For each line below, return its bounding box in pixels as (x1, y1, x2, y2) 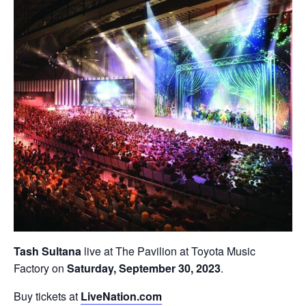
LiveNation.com (81, 288, 162, 304)
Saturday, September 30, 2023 (67, 260, 221, 276)
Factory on (14, 260, 67, 276)
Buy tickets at (14, 288, 81, 304)
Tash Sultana (14, 243, 81, 259)
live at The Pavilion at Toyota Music (81, 243, 255, 259)
